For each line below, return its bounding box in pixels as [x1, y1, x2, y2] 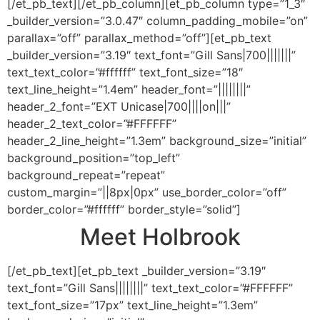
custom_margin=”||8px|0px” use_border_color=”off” [7, 185, 286, 200]
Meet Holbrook [79, 223, 241, 251]
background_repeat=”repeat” [7, 168, 165, 183]
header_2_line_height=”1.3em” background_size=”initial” [7, 134, 306, 149]
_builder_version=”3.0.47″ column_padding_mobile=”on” [7, 14, 308, 29]
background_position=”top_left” [7, 151, 180, 166]
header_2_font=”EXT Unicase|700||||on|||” [7, 99, 231, 114]
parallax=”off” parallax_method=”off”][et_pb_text [7, 31, 271, 46]
